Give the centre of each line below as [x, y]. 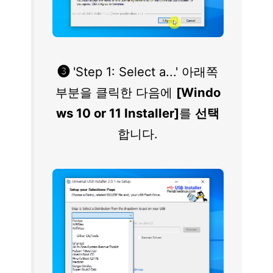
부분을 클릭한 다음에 [115, 93]
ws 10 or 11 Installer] [118, 113]
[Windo [198, 93]
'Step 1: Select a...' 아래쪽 [144, 72]
